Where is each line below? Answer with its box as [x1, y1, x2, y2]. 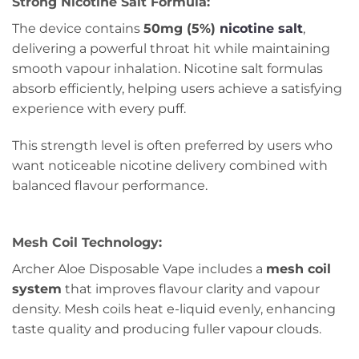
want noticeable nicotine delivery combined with [12, 157, 328, 173]
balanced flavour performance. [12, 177, 208, 193]
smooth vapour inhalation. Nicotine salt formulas [12, 61, 323, 77]
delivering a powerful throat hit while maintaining [12, 41, 330, 57]
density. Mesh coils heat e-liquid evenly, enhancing [12, 301, 336, 317]
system [12, 280, 62, 296]
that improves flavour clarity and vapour [62, 280, 320, 296]
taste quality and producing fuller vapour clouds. [12, 321, 321, 337]
